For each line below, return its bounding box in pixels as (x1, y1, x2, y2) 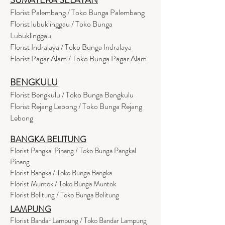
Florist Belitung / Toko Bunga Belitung (10, 189, 119, 200)
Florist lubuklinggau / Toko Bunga (10, 18, 113, 30)
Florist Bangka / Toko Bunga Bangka (10, 167, 112, 178)
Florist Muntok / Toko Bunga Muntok (10, 178, 116, 189)
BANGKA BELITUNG (10, 133, 86, 145)
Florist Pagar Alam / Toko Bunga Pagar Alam (10, 52, 147, 64)
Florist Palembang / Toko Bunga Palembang (10, 6, 145, 18)
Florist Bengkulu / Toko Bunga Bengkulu (10, 88, 134, 100)
